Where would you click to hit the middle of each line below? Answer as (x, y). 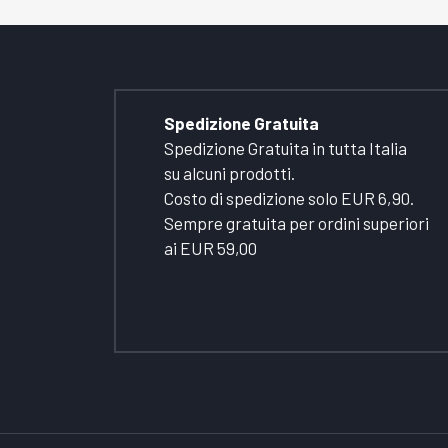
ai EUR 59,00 (210, 248)
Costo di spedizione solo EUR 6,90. (289, 198)
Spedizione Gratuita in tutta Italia (285, 148)
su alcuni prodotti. (229, 173)
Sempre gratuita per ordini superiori (296, 223)
